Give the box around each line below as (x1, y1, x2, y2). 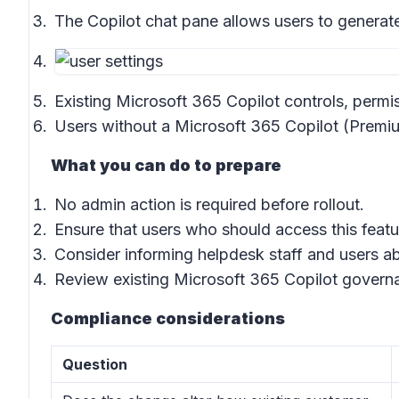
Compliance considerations (51, 309, 285, 328)
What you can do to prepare (51, 156, 281, 175)
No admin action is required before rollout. (54, 195, 364, 214)
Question (62, 355, 127, 373)
